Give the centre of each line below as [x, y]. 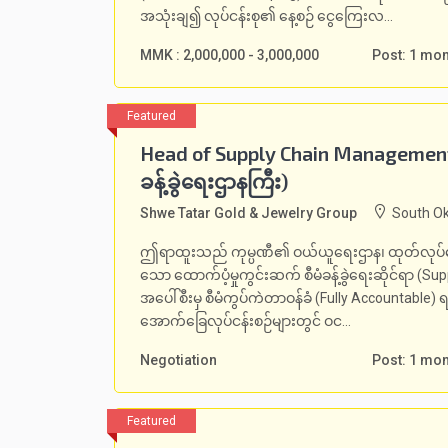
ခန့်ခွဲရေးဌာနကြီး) [214, 181]
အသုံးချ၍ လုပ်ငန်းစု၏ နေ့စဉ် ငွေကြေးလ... [266, 16]
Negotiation [178, 360]
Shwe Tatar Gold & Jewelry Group [248, 213]
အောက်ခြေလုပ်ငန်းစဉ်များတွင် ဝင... [245, 321]
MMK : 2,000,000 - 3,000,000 [229, 55]
